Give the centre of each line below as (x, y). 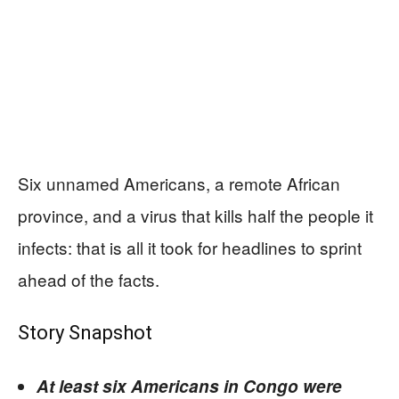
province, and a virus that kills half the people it (195, 215)
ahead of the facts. (89, 279)
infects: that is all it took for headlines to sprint (190, 247)
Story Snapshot (85, 332)
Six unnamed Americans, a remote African (179, 183)
